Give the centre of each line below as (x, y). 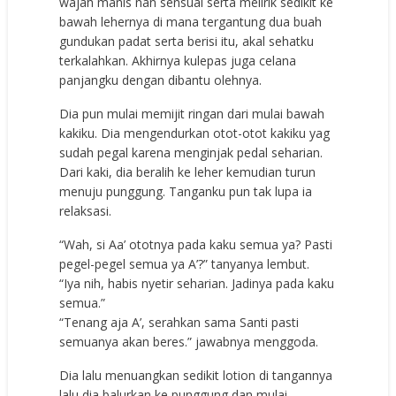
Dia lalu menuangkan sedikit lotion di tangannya (196, 375)
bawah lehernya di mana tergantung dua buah (191, 21)
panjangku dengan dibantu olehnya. (161, 80)
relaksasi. (86, 210)
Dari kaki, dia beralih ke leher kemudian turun (188, 171)
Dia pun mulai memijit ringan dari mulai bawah (192, 113)
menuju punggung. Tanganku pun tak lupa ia (186, 191)
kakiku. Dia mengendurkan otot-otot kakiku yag (195, 133)
